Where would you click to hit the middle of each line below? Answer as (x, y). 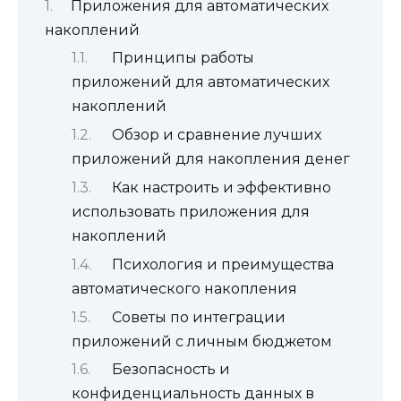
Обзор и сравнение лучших (217, 135)
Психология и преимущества (223, 264)
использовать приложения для (191, 211)
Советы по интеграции (199, 317)
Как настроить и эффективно (222, 187)
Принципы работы (183, 58)
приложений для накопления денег (211, 159)
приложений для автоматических (200, 82)
